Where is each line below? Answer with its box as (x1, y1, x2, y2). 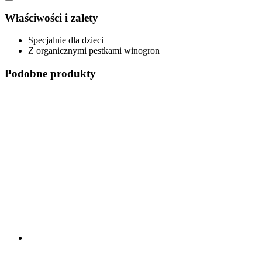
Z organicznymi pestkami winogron (28, 46, 160, 56)
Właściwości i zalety (5, 11, 98, 24)
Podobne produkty (5, 67, 96, 80)
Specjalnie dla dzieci (28, 35, 104, 46)
